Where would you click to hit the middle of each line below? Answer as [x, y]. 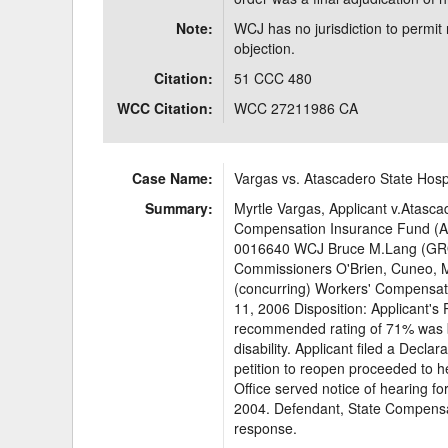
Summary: [179, 208]
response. [266, 428]
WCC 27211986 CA [296, 108]
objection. [265, 48]
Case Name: [173, 178]
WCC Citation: [165, 108]
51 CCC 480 [273, 78]
